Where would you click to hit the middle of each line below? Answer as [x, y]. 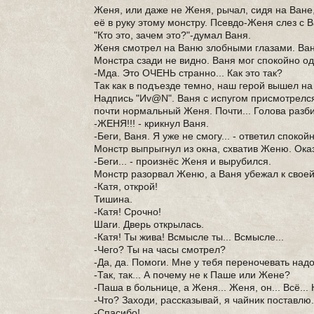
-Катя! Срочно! [128, 212]
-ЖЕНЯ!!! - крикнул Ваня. [152, 123]
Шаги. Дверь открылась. [149, 224]
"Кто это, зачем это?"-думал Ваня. [173, 35]
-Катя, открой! [126, 186]
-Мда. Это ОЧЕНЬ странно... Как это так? [189, 73]
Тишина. [114, 199]
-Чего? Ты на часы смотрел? [160, 250]
